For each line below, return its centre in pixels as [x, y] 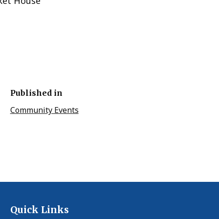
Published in [36, 93]
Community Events [44, 110]
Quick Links [39, 209]
